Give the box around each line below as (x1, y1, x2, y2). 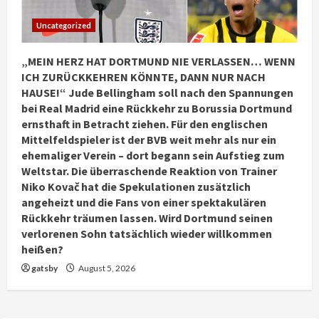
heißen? (21, 242, 63, 256)
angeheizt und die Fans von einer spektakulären (21, 195, 266, 209)
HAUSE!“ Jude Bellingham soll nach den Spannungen (21, 85, 293, 100)
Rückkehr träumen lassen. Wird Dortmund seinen (21, 211, 273, 225)
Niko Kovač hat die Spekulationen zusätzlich (21, 179, 251, 194)
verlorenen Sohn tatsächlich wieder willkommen (21, 226, 272, 241)
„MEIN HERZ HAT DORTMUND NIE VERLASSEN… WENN (21, 54, 296, 68)
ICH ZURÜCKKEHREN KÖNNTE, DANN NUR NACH (21, 70, 266, 84)
